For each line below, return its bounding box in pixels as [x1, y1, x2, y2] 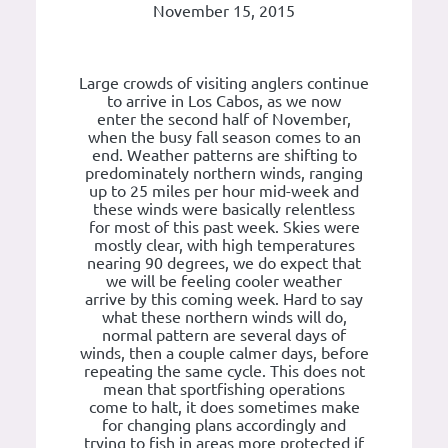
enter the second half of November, [97, 110, 351, 129]
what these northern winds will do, [101, 308, 347, 327]
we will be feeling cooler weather [106, 272, 342, 291]
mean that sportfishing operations [103, 380, 345, 399]
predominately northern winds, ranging [85, 164, 363, 183]
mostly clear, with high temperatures [93, 236, 355, 255]
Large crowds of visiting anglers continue [79, 74, 369, 93]
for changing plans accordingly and [102, 416, 346, 435]
